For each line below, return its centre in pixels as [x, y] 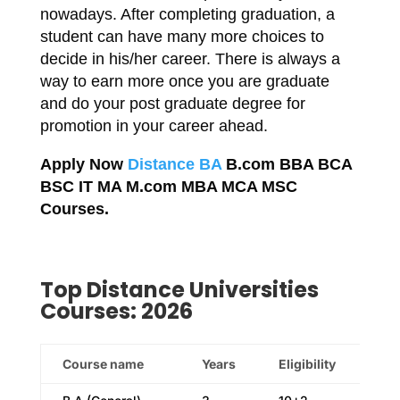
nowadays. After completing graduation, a [187, 14]
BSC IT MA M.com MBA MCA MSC [168, 187]
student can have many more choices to [182, 37]
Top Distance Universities [179, 290]
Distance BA [174, 164]
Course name [103, 364]
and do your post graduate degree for [172, 104]
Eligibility [307, 364]
